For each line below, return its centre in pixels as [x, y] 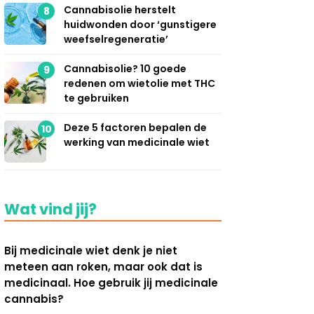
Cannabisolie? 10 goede [125, 68]
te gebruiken [96, 98]
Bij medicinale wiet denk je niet [91, 250]
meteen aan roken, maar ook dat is [103, 266]
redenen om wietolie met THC [139, 83]
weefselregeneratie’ [116, 39]
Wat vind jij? [50, 209]
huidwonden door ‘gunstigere [140, 24]
